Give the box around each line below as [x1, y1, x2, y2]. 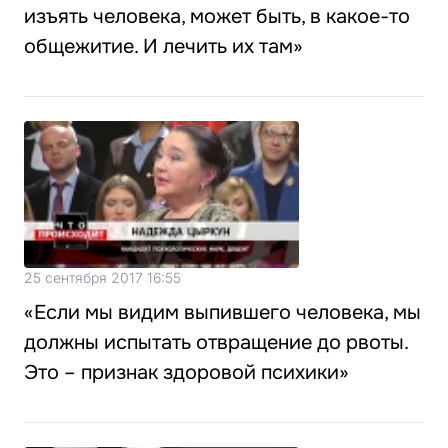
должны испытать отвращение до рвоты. [24, 329, 408, 355]
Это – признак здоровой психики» [24, 359, 349, 385]
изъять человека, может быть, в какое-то [24, 4, 410, 30]
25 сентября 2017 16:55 [24, 268, 181, 286]
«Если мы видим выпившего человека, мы [24, 299, 421, 325]
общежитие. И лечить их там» [24, 34, 303, 60]
